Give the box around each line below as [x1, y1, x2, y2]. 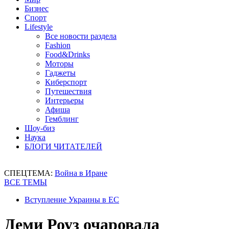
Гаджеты [45, 68, 76, 77]
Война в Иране [55, 169, 107, 177]
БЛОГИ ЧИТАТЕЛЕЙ [25, 142, 102, 151]
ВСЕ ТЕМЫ [4, 178, 47, 187]
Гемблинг [45, 114, 79, 123]
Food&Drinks [45, 50, 90, 59]
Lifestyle [25, 22, 53, 31]
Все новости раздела [45, 32, 117, 40]
